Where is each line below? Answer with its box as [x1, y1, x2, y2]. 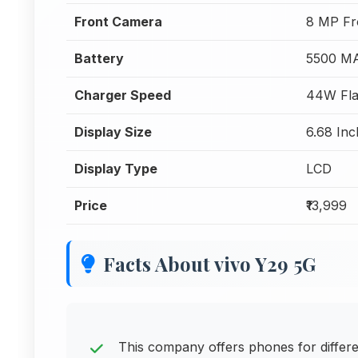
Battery [74, 50, 124, 66]
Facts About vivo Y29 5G [103, 251, 316, 276]
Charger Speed [74, 87, 171, 103]
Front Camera [74, 14, 162, 30]
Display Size [74, 124, 152, 140]
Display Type [74, 161, 157, 177]
